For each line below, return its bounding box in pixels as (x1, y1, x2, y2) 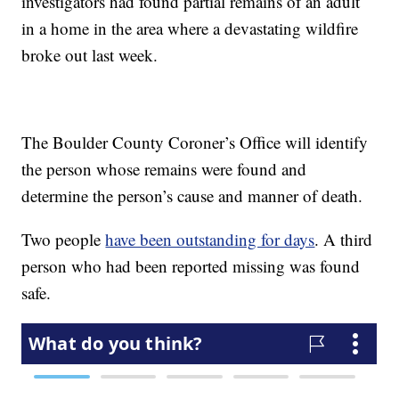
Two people (21, 228, 106, 251)
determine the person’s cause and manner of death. (21, 184, 363, 208)
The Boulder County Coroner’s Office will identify (21, 131, 369, 154)
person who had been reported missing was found (21, 255, 361, 278)
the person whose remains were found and (21, 158, 307, 181)
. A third (314, 228, 373, 251)
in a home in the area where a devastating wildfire (21, 17, 359, 40)
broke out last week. (21, 44, 159, 67)
